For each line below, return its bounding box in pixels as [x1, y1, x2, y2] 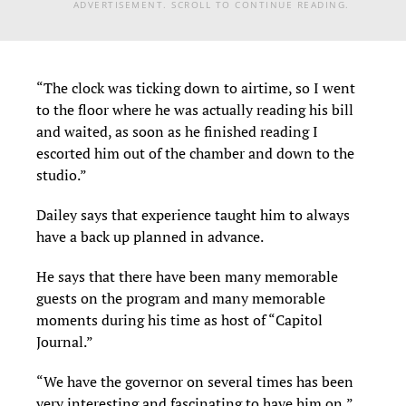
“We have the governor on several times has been [36, 371, 353, 391]
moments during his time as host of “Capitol [36, 309, 323, 330]
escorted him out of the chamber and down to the [36, 142, 354, 163]
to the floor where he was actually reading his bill [36, 99, 353, 120]
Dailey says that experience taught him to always [36, 204, 350, 225]
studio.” [36, 164, 87, 185]
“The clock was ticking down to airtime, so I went [36, 77, 355, 98]
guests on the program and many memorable [36, 287, 325, 308]
